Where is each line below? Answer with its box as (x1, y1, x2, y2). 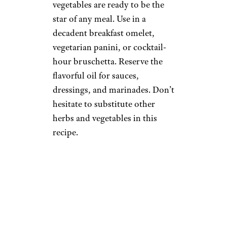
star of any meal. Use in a (53, 13, 146, 25)
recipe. (53, 127, 78, 138)
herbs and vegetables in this (53, 112, 157, 124)
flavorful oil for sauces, (53, 70, 139, 82)
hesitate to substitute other (53, 98, 155, 110)
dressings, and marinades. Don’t (53, 84, 174, 96)
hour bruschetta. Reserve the (53, 56, 163, 67)
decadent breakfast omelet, (53, 27, 155, 39)
